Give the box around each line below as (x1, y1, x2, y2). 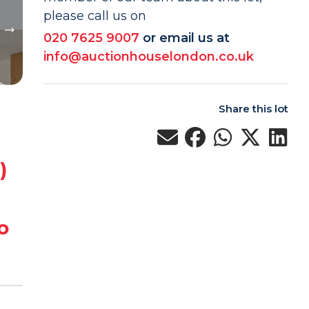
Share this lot (218, 102, 288, 115)
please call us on (43, 8, 146, 23)
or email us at (142, 30, 230, 46)
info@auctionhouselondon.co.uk (43, 49, 254, 64)
